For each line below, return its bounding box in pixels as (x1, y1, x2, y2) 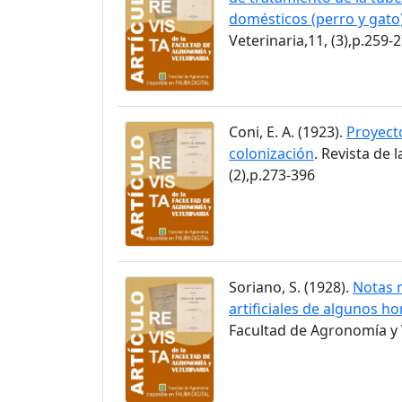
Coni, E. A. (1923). (229, 121, 346, 142)
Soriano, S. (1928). (229, 277, 353, 298)
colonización (229, 143, 314, 163)
